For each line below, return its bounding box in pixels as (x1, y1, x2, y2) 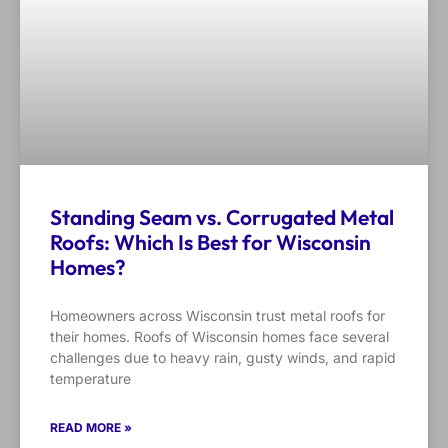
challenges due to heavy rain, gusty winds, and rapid (50, 349, 396, 367)
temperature (50, 370, 131, 388)
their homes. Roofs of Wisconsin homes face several (50, 328, 389, 346)
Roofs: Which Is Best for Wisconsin (50, 229, 371, 256)
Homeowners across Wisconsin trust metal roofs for (50, 307, 385, 325)
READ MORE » (50, 420, 132, 436)
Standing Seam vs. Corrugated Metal (50, 204, 394, 231)
